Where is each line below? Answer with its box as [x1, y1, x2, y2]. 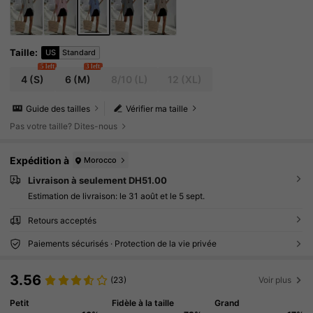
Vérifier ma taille [126, 103, 189, 114]
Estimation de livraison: [27, 190, 119, 201]
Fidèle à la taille [112, 297, 175, 308]
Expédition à [10, 154, 70, 166]
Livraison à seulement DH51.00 [27, 175, 167, 187]
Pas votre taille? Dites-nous [10, 121, 118, 132]
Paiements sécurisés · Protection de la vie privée [27, 238, 217, 249]
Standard [62, 48, 96, 58]
